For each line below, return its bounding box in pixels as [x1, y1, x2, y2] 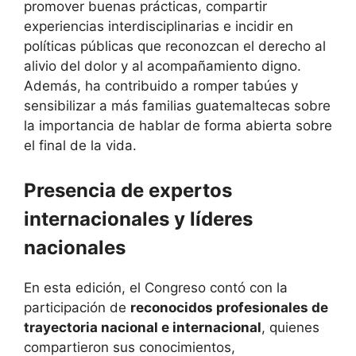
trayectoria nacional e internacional [24, 319, 261, 335]
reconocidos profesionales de [130, 299, 328, 315]
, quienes [261, 319, 319, 335]
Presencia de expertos [24, 178, 232, 202]
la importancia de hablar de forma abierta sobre [24, 118, 332, 134]
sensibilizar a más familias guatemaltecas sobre [24, 98, 331, 114]
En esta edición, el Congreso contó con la [24, 279, 288, 296]
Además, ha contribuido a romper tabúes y [24, 78, 298, 95]
